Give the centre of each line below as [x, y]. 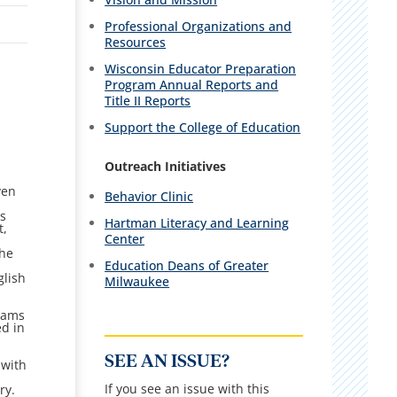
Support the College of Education [203, 127]
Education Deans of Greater [187, 265]
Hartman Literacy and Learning [197, 222]
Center [125, 238]
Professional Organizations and [198, 26]
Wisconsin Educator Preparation [201, 68]
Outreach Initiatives [166, 166]
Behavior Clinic [149, 196]
